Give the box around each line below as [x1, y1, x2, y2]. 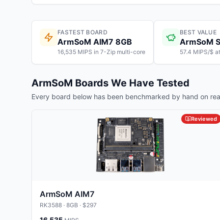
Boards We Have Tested [73, 77, 190, 89]
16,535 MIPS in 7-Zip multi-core [57, 48, 145, 55]
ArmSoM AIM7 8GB [57, 37, 132, 47]
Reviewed [191, 115, 217, 122]
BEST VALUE [180, 28, 217, 36]
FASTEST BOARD [57, 28, 108, 36]
